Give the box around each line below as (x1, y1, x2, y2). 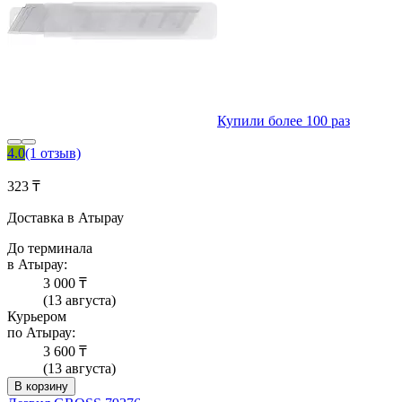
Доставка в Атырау (7, 210, 124, 226)
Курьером (7, 309, 66, 325)
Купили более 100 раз (217, 113, 350, 129)
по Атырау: (7, 325, 75, 341)
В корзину (14, 380, 68, 394)
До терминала (7, 240, 92, 257)
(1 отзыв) (25, 145, 81, 162)
